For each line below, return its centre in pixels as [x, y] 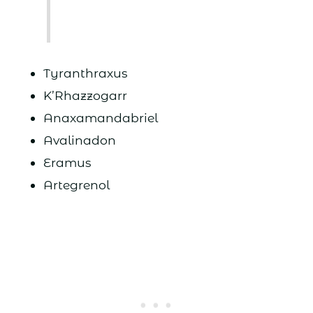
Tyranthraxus [85, 73]
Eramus [67, 163]
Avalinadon [79, 140]
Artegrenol [76, 185]
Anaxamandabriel [100, 118]
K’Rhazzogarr [85, 96]
